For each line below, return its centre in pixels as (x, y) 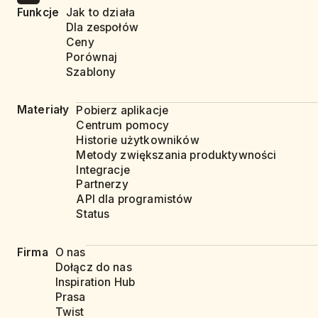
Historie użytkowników (138, 140)
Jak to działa (101, 13)
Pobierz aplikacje (122, 110)
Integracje (103, 170)
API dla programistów (135, 199)
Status (93, 214)
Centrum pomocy (123, 125)
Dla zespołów (102, 28)
